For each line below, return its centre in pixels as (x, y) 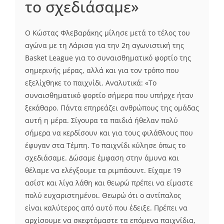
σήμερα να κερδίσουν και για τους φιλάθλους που (109, 132)
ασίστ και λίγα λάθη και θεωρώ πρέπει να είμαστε (109, 182)
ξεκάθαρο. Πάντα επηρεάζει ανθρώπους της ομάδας (112, 107)
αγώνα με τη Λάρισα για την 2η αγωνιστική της (104, 45)
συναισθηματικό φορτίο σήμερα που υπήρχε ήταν (109, 95)
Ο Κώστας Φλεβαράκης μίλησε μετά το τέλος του (107, 32)
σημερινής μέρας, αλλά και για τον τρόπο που (102, 70)
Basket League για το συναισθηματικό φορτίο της (108, 57)
